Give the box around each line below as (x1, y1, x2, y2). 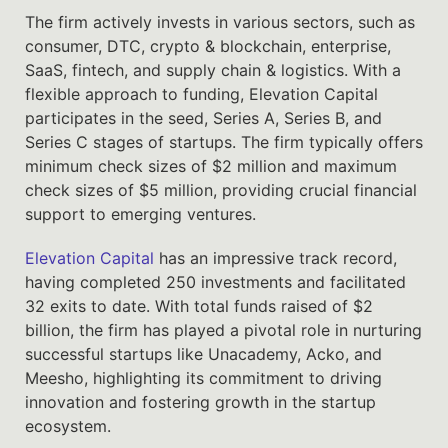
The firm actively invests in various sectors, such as (25, 11, 415, 32)
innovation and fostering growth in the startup (25, 391, 376, 412)
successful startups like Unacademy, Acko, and (25, 343, 382, 364)
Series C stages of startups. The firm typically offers (25, 131, 423, 152)
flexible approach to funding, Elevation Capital (25, 83, 378, 104)
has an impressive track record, (154, 247, 397, 268)
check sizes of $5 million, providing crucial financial (25, 179, 417, 200)
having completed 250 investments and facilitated (25, 271, 406, 292)
